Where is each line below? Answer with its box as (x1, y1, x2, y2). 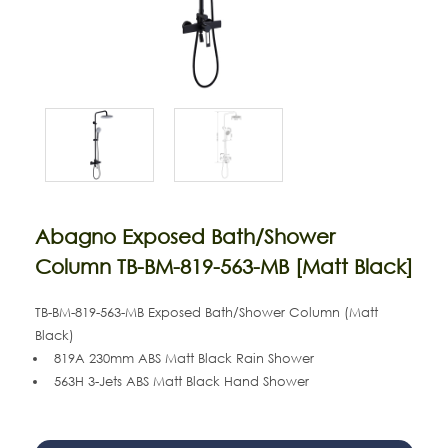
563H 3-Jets (54, 373, 126, 389)
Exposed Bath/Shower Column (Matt (147, 304, 378, 320)
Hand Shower (220, 373, 309, 389)
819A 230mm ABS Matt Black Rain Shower (54, 350, 314, 366)
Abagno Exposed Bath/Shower (34, 224, 335, 248)
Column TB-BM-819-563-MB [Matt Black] (34, 254, 413, 278)
